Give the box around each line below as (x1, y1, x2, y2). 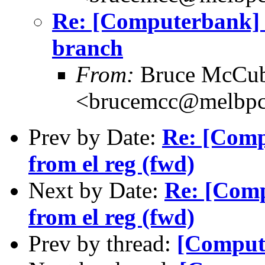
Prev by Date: (28, 124, 162, 150)
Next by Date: (28, 177, 164, 203)
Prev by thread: (28, 230, 177, 256)
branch (52, 34, 123, 60)
